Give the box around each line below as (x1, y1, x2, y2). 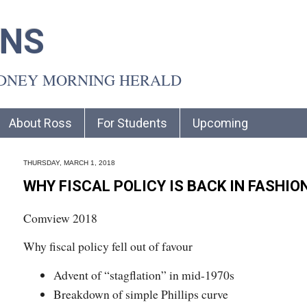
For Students (97, 115, 167, 130)
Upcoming (193, 115, 248, 130)
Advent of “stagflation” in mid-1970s (53, 267, 234, 284)
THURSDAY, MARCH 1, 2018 (23, 158, 115, 167)
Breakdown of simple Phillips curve (53, 286, 228, 303)
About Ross (9, 115, 72, 130)
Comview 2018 (23, 209, 97, 226)
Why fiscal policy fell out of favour (23, 238, 193, 255)
